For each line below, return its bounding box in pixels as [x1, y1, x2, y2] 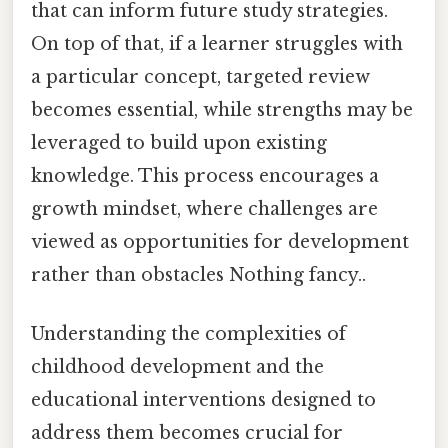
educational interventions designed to [31, 389, 376, 412]
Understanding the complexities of [31, 323, 346, 346]
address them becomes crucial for [31, 422, 343, 445]
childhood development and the [31, 356, 324, 379]
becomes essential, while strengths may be [31, 99, 413, 122]
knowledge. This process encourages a [31, 165, 379, 188]
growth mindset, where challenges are [31, 198, 378, 221]
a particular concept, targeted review [31, 66, 370, 89]
